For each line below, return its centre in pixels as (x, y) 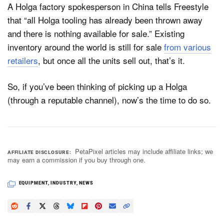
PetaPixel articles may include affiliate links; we (144, 151)
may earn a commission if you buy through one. (76, 160)
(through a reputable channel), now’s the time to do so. (109, 100)
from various (187, 46)
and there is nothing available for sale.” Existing (96, 33)
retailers (23, 60)
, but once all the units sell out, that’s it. (111, 60)
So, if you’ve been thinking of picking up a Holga (97, 86)
